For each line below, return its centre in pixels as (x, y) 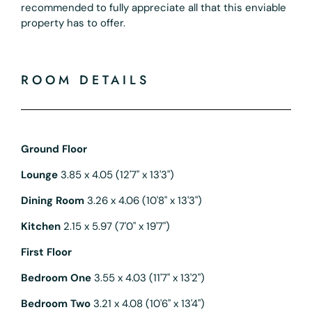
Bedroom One (56, 278)
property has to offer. (73, 23)
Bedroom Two (56, 303)
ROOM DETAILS (85, 80)
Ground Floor (54, 149)
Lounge (39, 174)
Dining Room (53, 200)
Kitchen (41, 226)
